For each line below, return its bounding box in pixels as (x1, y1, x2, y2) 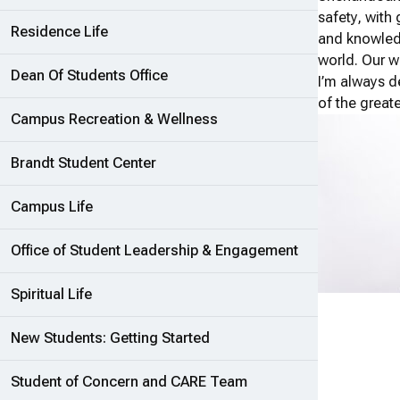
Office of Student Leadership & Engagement (11, 242, 298, 260)
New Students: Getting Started (11, 329, 210, 347)
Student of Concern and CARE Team (11, 373, 247, 391)
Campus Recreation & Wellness (11, 111, 218, 129)
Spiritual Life (11, 286, 92, 304)
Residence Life (11, 23, 108, 41)
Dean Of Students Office (11, 67, 168, 85)
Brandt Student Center (11, 154, 156, 172)
